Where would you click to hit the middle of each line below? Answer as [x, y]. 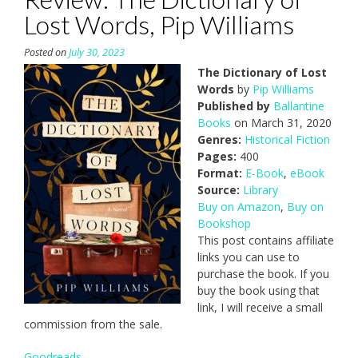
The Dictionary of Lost [262, 73]
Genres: [219, 140]
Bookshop [224, 224]
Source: [219, 190]
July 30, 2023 [97, 53]
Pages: [217, 157]
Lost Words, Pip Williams [159, 25]
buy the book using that [259, 291]
